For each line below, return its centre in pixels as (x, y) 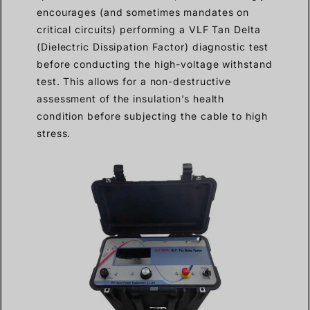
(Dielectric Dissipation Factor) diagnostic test (153, 47)
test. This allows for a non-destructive (134, 82)
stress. (54, 134)
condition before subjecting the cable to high (152, 116)
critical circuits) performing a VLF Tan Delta (149, 30)
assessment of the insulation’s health (131, 99)
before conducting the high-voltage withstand (155, 64)
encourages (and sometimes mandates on (143, 12)
